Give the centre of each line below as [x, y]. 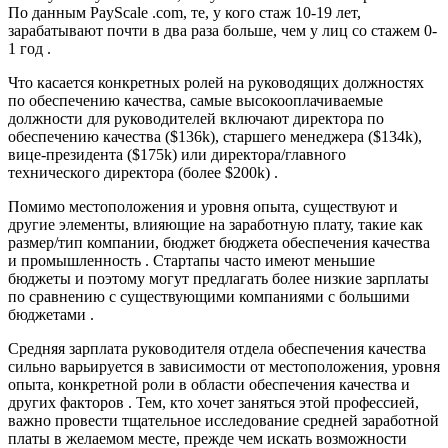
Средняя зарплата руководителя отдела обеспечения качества [217, 349]
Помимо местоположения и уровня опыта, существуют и [203, 207]
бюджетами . [51, 315]
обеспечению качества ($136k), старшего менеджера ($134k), [215, 137]
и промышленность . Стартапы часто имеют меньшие [191, 261]
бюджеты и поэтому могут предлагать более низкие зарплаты [218, 279]
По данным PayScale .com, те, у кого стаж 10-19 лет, [184, 13]
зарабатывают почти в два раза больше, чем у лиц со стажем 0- [222, 31]
